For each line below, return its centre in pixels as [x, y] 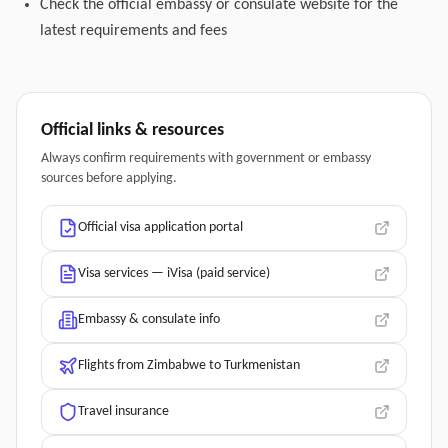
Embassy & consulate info [149, 319]
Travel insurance [123, 411]
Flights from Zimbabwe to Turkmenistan [189, 365]
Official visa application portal [160, 227]
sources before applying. [109, 178]
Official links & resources [132, 130]
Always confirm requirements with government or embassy [206, 158]
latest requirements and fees [133, 31]
